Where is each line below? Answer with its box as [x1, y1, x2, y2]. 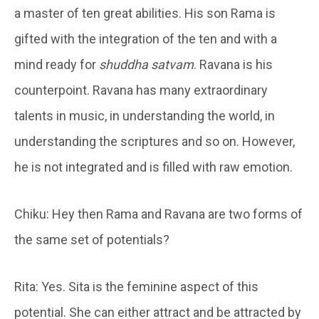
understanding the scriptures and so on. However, [14, 133, 295, 149]
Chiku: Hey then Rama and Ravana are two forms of [14, 206, 303, 221]
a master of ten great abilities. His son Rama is [14, 5, 276, 21]
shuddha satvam [99, 56, 194, 72]
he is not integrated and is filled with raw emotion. [14, 159, 293, 174]
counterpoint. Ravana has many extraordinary [14, 82, 268, 98]
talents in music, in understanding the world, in [14, 108, 275, 123]
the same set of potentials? [14, 231, 169, 247]
